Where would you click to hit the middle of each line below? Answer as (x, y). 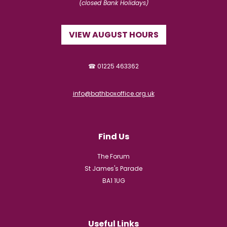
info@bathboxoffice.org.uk (113, 93)
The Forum (113, 156)
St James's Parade (113, 168)
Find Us (113, 136)
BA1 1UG (113, 180)
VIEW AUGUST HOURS (113, 34)
